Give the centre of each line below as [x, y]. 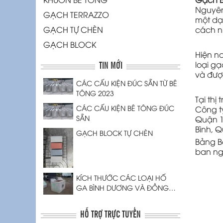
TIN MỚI [111, 65]
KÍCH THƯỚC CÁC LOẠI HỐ [121, 178]
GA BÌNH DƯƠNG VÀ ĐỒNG [122, 188]
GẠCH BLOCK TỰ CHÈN [114, 133]
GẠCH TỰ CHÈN [73, 30]
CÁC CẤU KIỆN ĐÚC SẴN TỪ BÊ [127, 83]
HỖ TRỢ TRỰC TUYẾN [111, 214]
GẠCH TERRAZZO [76, 15]
